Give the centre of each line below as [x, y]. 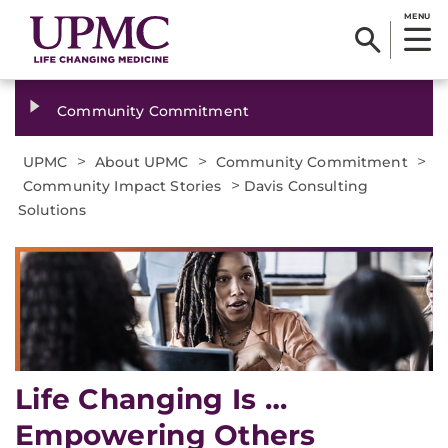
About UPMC [142, 162]
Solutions [52, 210]
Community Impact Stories [122, 186]
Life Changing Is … [151, 399]
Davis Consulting [306, 186]
